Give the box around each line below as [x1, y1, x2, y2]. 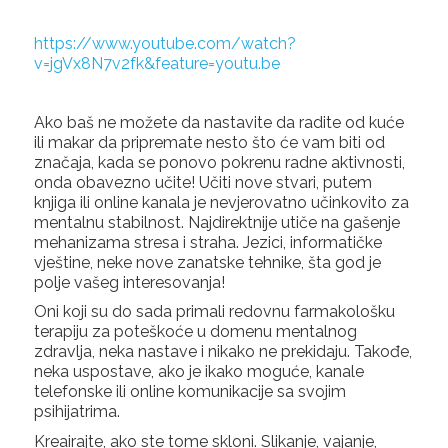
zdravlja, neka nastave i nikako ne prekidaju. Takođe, [33, 342, 412, 362]
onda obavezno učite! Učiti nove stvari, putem [33, 172, 372, 192]
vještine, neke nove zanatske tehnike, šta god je [33, 252, 381, 272]
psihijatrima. [33, 402, 120, 422]
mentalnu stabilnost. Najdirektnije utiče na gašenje [33, 212, 400, 232]
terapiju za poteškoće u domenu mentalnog [33, 322, 357, 342]
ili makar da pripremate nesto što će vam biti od [33, 132, 385, 152]
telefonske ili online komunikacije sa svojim [33, 382, 346, 402]
